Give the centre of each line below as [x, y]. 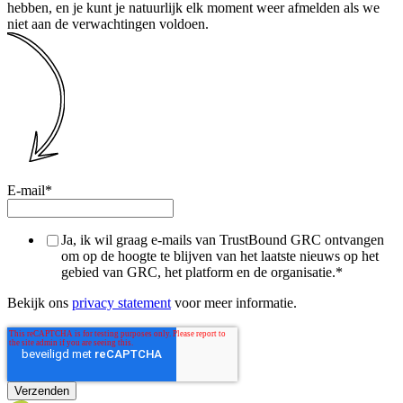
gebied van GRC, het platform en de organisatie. [198, 272]
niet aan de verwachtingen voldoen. [108, 23]
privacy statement [121, 302]
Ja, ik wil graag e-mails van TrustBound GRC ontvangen [223, 239]
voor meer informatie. [234, 302]
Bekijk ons [40, 302]
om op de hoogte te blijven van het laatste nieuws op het [220, 255]
